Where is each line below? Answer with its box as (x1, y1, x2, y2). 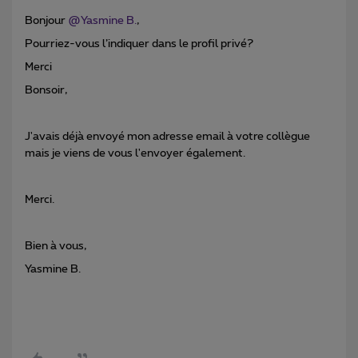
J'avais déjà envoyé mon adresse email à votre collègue (25, 131, 310, 143)
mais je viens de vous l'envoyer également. (25, 148, 245, 160)
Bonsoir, (25, 85, 67, 97)
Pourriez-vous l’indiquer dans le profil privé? (25, 38, 253, 50)
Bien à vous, (25, 241, 86, 253)
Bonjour (25, 15, 68, 27)
